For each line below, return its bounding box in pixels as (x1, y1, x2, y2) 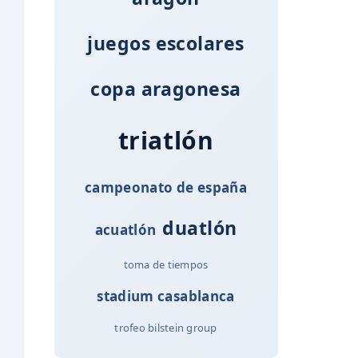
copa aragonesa (90, 75, 241, 101)
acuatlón (94, 220, 157, 239)
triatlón (117, 123, 214, 157)
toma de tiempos (123, 257, 209, 272)
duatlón (162, 214, 237, 241)
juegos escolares (87, 30, 245, 56)
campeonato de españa (85, 177, 247, 197)
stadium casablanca (97, 286, 235, 305)
